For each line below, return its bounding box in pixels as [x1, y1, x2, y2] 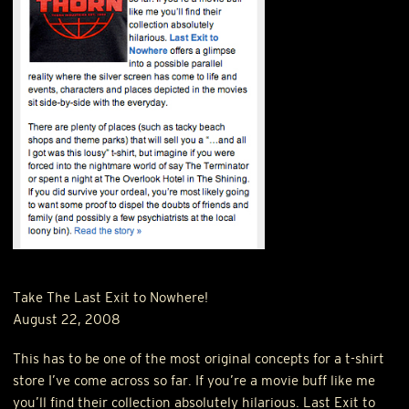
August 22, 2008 [13, 311, 121, 328]
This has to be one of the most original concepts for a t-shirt [13, 351, 385, 367]
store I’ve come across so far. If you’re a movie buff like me [13, 372, 376, 389]
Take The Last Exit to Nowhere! [13, 289, 209, 306]
